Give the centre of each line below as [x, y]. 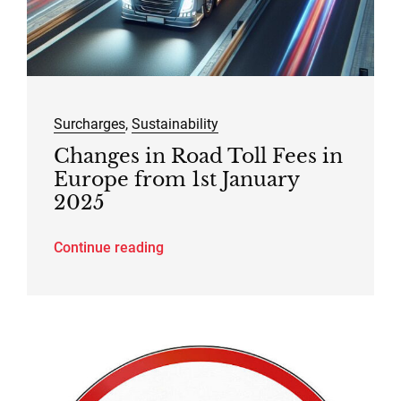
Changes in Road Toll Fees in [198, 156]
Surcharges [89, 124]
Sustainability [175, 124]
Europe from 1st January [176, 179]
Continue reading [108, 247]
